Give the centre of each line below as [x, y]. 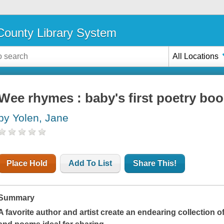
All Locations [196, 56]
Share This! [155, 163]
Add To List [90, 163]
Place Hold [27, 163]
